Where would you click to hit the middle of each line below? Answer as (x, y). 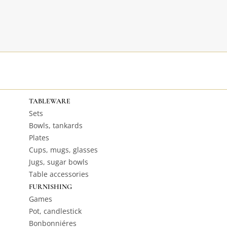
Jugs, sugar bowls (58, 162)
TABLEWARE (49, 101)
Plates (39, 138)
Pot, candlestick (55, 211)
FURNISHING (50, 187)
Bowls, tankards (55, 125)
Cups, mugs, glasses (63, 150)
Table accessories (59, 174)
